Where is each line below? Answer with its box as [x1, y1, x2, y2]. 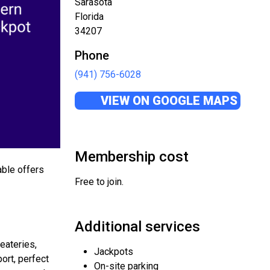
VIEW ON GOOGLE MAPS [98, 93, 237, 108]
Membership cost [75, 148, 189, 165]
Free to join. [75, 176, 124, 187]
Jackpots [94, 246, 133, 257]
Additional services [75, 218, 200, 235]
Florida [75, 11, 104, 22]
